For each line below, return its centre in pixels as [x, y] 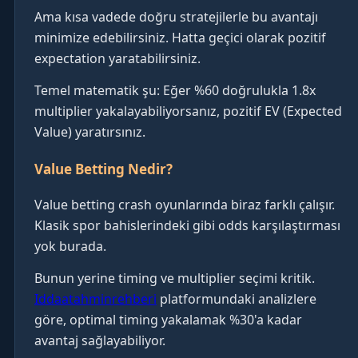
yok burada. [70, 246]
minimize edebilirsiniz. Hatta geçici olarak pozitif [180, 38]
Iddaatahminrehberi [95, 299]
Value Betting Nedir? [103, 169]
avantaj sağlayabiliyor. [100, 340]
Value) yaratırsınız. [90, 132]
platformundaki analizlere [237, 299]
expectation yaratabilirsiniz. [117, 58]
